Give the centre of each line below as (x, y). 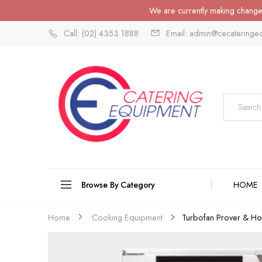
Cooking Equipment (127, 218)
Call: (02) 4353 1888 (101, 34)
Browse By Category (118, 185)
